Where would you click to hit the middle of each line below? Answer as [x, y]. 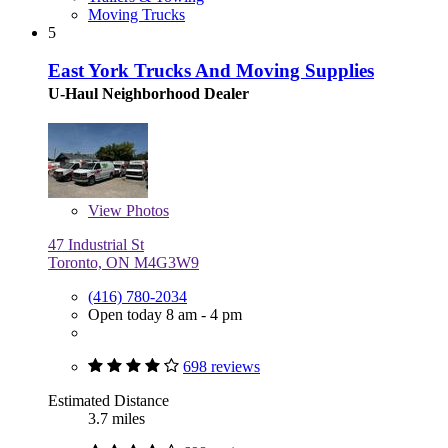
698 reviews [221, 367]
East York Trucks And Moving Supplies [211, 71]
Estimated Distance [108, 401]
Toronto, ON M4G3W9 [123, 263]
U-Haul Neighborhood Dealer [148, 94]
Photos [145, 211]
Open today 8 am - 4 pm [165, 315]
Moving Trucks [136, 14]
